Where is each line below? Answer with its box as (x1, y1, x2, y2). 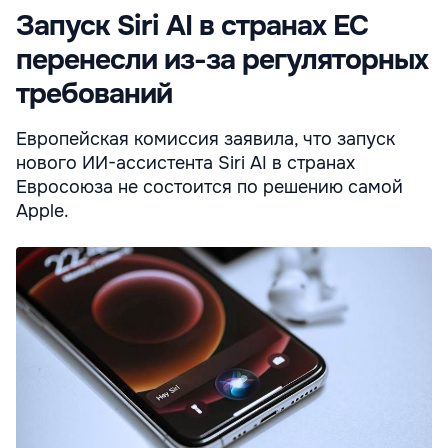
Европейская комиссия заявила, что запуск (16, 128, 395, 151)
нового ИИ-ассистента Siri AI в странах (16, 152, 355, 175)
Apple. (16, 200, 69, 223)
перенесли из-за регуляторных (16, 42, 428, 79)
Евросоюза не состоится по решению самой (16, 176, 403, 199)
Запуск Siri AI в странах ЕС (16, 8, 368, 45)
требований (16, 76, 172, 113)
